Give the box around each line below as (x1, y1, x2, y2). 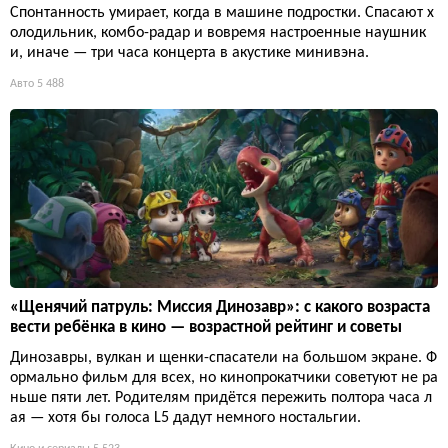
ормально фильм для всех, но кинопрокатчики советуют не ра (10, 370, 438, 387)
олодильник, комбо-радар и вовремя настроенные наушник (10, 25, 426, 42)
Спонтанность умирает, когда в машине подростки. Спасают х (10, 5, 434, 22)
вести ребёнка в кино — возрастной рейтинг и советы (10, 319, 402, 337)
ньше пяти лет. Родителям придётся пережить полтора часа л (10, 390, 432, 407)
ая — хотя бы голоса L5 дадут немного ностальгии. (10, 410, 361, 427)
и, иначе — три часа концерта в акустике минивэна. (10, 45, 369, 62)
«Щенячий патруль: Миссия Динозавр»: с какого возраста (10, 299, 430, 317)
